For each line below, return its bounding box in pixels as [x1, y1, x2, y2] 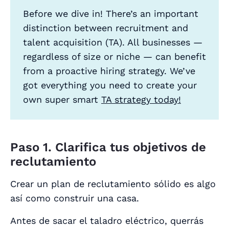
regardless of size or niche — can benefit [23, 51, 206, 62]
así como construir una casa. [10, 193, 139, 204]
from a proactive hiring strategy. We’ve [23, 65, 195, 77]
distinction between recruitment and [23, 22, 188, 34]
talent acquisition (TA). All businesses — [23, 37, 202, 48]
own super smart [23, 94, 101, 105]
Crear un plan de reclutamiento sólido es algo [10, 178, 216, 190]
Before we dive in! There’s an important [23, 8, 198, 19]
